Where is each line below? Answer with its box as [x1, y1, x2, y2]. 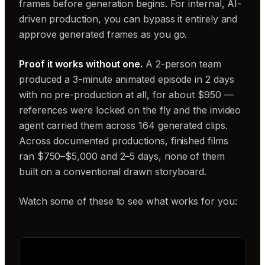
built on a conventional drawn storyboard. [19, 166, 206, 177]
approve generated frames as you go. [19, 28, 188, 40]
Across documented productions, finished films [19, 135, 228, 147]
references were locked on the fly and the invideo [19, 104, 241, 116]
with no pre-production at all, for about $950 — [19, 89, 234, 101]
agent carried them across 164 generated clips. [19, 119, 228, 131]
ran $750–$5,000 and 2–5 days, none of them [19, 150, 225, 162]
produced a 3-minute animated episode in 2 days [19, 73, 234, 85]
